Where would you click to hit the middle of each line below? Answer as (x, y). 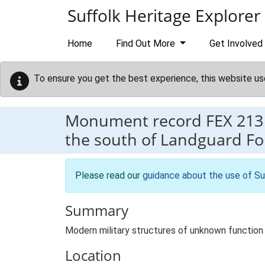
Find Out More (147, 43)
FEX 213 (235, 120)
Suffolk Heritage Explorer (164, 15)
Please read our (109, 175)
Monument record (135, 120)
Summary (97, 210)
